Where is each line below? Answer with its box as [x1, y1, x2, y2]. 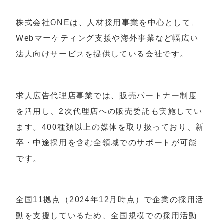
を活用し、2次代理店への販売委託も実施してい [16, 107, 203, 115]
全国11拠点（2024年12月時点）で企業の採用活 [16, 195, 205, 204]
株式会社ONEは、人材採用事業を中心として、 [16, 18, 200, 27]
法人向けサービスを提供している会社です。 [16, 49, 189, 58]
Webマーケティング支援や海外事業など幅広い [16, 33, 199, 42]
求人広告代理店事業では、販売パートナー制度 [16, 91, 197, 100]
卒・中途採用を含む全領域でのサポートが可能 [16, 138, 197, 147]
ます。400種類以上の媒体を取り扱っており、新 [16, 122, 204, 131]
